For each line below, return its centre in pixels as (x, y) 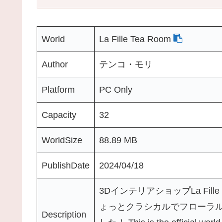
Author (55, 64)
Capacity (59, 115)
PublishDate (66, 165)
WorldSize (62, 140)
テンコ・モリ (126, 64)
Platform (58, 89)
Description (64, 214)
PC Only (116, 89)
